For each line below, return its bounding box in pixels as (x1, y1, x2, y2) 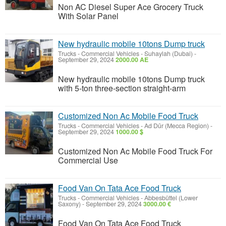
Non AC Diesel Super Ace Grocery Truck (58, 1, 203, 13)
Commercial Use (58, 154, 118, 166)
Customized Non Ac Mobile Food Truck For (58, 145, 212, 157)
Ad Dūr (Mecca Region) (144, 121, 209, 130)
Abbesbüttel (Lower (144, 193, 198, 202)
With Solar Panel (58, 10, 119, 22)
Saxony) (58, 199, 81, 208)
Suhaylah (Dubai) (144, 49, 193, 58)
